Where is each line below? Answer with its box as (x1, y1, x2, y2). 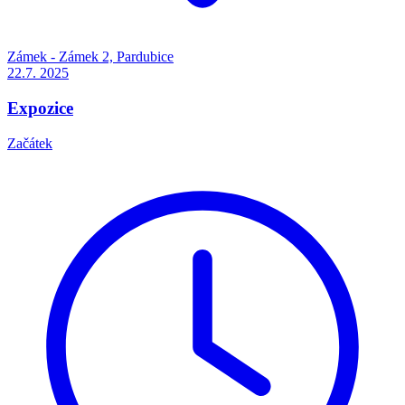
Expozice (7, 99, 73, 118)
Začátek (7, 135, 52, 151)
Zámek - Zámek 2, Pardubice (7, 49, 174, 65)
